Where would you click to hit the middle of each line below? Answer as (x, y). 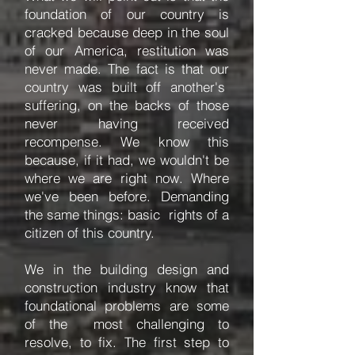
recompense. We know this (127, 141)
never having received (127, 123)
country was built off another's (127, 87)
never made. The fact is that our (127, 69)
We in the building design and (127, 269)
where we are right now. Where (127, 178)
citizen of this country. (94, 233)
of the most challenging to (127, 324)
